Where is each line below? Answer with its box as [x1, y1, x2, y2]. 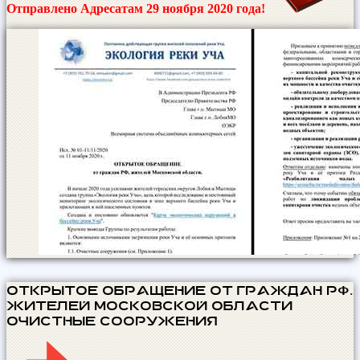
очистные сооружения [6, 313, 218, 327]
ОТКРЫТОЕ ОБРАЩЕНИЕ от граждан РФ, [6, 282, 353, 297]
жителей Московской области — [6, 297, 309, 312]
